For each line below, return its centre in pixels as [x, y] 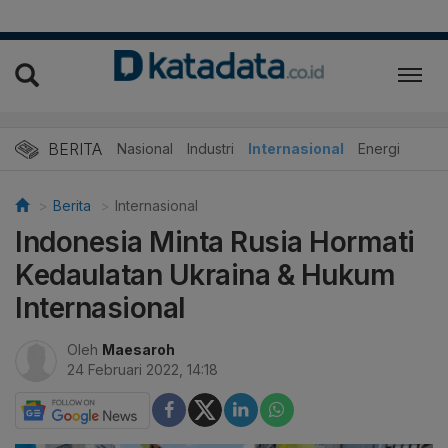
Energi [379, 148]
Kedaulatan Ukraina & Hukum [205, 274]
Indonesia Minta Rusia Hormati [215, 241]
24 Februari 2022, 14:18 [142, 369]
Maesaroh [138, 349]
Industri [210, 148]
